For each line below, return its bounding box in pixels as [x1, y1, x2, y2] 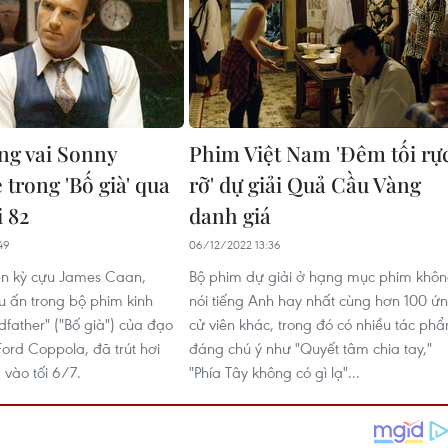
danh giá [189, 200, 271, 229]
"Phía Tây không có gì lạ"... [189, 361, 360, 382]
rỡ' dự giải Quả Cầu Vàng [189, 169, 421, 198]
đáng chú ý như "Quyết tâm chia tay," [189, 337, 432, 358]
